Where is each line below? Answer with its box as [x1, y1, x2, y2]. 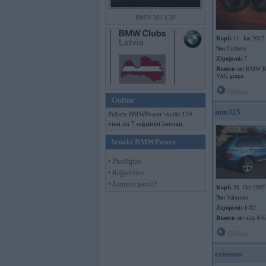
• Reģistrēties [108, 169, 145, 177]
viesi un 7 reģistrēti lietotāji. [108, 120, 184, 127]
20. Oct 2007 [232, 184, 265, 191]
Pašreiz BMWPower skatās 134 [108, 110, 192, 118]
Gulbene [225, 45, 246, 52]
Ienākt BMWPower [112, 137, 176, 146]
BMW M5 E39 [135, 14, 176, 21]
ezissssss [215, 249, 242, 258]
